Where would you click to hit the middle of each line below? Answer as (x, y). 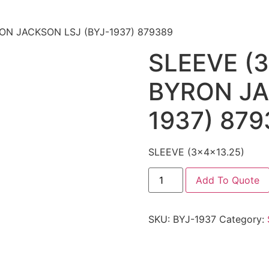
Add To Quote (227, 180)
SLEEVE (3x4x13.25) (196, 152)
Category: (243, 219)
